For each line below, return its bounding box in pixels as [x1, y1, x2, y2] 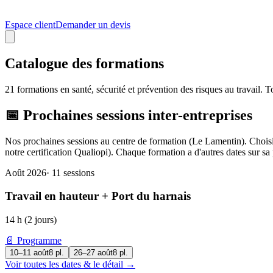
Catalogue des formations [5, 55, 164, 71]
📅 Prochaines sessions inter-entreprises [5, 107, 252, 123]
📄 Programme [5, 235, 62, 246]
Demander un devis [55, 19, 130, 30]
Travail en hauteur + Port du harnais [5, 190, 191, 203]
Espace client [5, 19, 55, 30]
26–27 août [74, 248, 113, 258]
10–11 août [10, 248, 49, 258]
